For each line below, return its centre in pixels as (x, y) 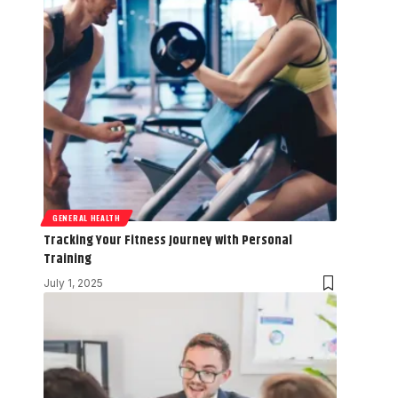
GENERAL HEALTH (87, 217)
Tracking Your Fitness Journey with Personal (168, 240)
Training (68, 259)
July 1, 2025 (73, 283)
